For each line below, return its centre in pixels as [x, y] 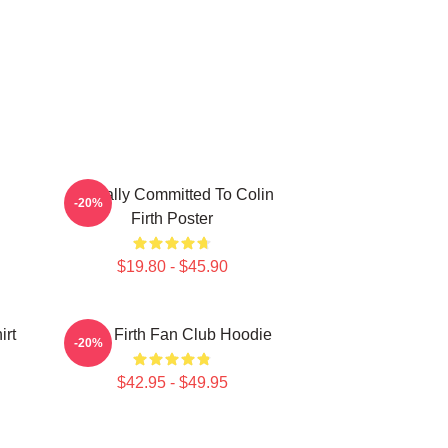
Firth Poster [172, 218]
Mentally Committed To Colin [172, 194]
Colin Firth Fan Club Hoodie [172, 334]
